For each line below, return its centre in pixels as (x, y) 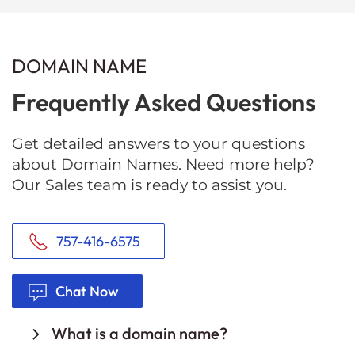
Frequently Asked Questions (164, 102)
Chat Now (87, 291)
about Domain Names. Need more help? (163, 164)
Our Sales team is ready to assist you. (149, 184)
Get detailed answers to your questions (158, 143)
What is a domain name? (139, 333)
